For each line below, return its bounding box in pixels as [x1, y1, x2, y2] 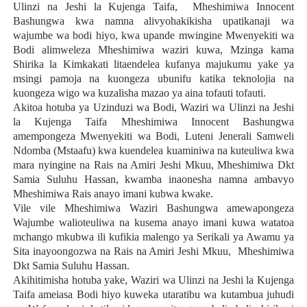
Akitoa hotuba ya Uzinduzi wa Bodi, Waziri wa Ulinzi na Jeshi [12, 101, 295, 114]
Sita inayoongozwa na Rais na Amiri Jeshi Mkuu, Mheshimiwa [12, 245, 295, 258]
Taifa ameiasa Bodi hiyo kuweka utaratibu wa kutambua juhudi [12, 288, 295, 301]
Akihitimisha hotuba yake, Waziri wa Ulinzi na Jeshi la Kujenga [12, 274, 295, 286]
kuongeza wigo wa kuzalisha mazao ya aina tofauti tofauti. [12, 87, 266, 99]
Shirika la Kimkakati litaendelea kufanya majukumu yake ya [12, 58, 295, 71]
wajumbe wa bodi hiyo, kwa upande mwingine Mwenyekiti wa [12, 29, 295, 42]
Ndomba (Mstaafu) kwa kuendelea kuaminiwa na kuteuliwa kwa [12, 145, 295, 157]
